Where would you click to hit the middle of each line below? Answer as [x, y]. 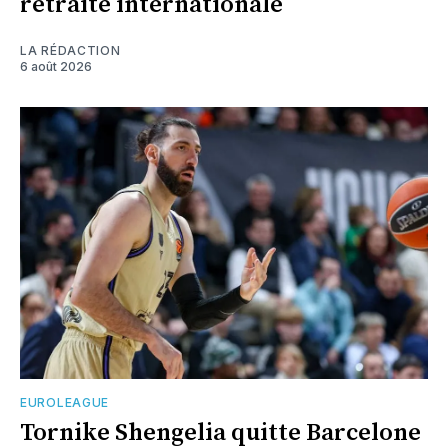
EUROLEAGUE [64, 403]
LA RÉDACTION [70, 51]
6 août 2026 [56, 67]
